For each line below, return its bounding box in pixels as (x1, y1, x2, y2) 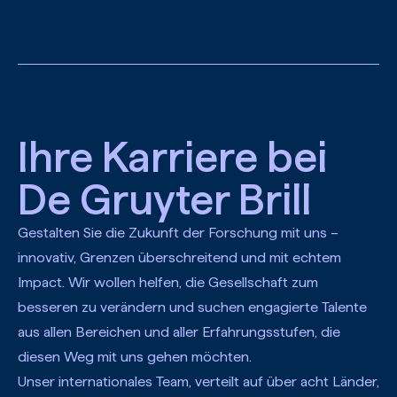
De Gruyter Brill (17, 174, 311, 225)
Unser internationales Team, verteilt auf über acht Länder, (17, 373, 379, 390)
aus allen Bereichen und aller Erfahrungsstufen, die (17, 323, 340, 340)
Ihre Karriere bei (17, 131, 327, 183)
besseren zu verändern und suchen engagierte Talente (17, 299, 367, 315)
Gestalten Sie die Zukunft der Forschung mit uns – (17, 224, 339, 241)
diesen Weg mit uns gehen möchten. (17, 348, 252, 365)
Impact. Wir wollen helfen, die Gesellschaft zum (17, 274, 318, 291)
